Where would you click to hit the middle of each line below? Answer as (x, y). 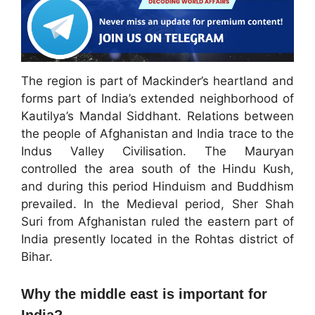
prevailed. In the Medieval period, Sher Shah (157, 204)
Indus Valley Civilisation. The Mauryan (157, 151)
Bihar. (37, 256)
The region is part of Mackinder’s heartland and (157, 81)
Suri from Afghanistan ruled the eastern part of (157, 221)
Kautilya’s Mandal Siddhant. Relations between (157, 116)
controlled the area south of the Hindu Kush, (157, 168)
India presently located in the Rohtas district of (157, 239)
